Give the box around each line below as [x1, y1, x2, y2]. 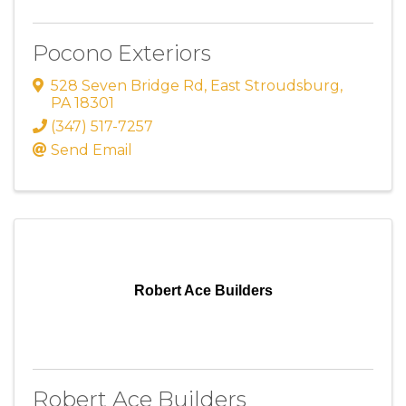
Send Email [51, 140, 132, 159]
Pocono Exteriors [33, 40, 211, 67]
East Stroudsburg [210, 76, 340, 94]
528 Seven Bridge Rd [51, 76, 204, 94]
